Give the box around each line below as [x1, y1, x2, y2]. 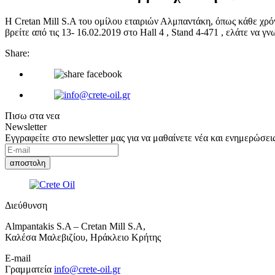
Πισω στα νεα [5, 110, 60, 121]
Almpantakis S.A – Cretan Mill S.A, [5, 220, 148, 231]
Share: [5, 47, 29, 58]
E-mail [5, 252, 31, 263]
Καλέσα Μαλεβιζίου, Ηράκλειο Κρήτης [5, 231, 161, 242]
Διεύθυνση [5, 199, 47, 211]
